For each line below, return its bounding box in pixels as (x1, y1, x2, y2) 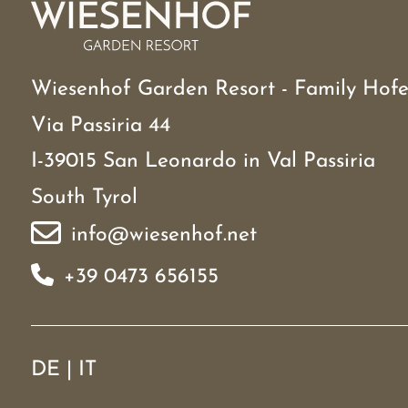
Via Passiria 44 (30, 115, 170, 137)
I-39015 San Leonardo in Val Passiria (30, 151, 375, 173)
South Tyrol (30, 187, 138, 209)
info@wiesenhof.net (70, 225, 257, 247)
